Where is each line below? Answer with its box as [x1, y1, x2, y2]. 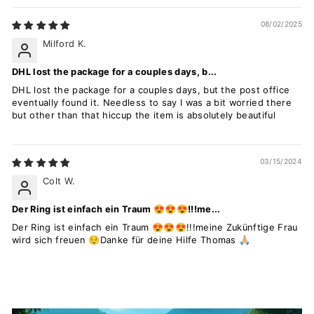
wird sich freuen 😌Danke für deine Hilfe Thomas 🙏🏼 [12, 234, 251, 245]
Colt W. [43, 175, 76, 186]
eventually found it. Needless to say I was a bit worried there [12, 97, 292, 108]
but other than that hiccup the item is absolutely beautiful [12, 109, 275, 121]
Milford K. [43, 38, 87, 49]
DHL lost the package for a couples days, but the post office [12, 84, 290, 95]
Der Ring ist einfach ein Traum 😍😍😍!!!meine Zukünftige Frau [12, 221, 298, 233]
